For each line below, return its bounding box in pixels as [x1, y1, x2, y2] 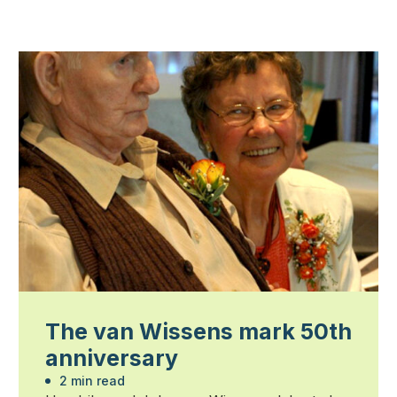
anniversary [44, 345, 178, 372]
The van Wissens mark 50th [44, 318, 352, 346]
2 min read [55, 373, 125, 389]
